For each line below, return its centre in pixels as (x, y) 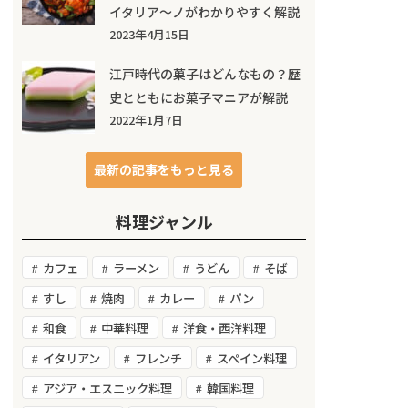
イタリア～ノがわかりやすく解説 (205, 12)
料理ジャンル (164, 222)
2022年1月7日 (147, 120)
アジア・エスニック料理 (108, 389)
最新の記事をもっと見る (164, 170)
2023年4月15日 (150, 35)
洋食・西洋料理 (225, 329)
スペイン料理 (252, 359)
